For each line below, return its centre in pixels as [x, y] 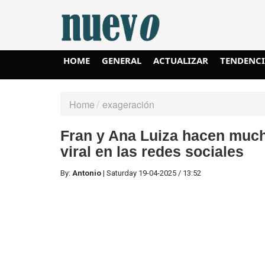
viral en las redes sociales [152, 151]
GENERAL [122, 60]
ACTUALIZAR [181, 60]
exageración [128, 104]
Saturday [122, 173]
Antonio [87, 173]
